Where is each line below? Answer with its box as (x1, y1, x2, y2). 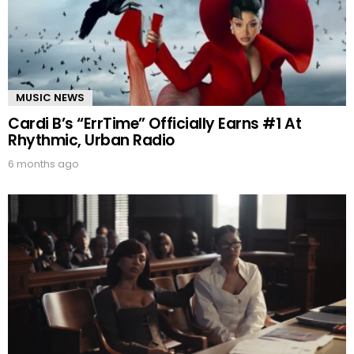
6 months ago (8, 156, 79, 172)
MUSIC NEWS (16, 90, 85, 106)
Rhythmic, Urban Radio (8, 130, 175, 152)
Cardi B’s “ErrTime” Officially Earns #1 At (8, 113, 302, 135)
